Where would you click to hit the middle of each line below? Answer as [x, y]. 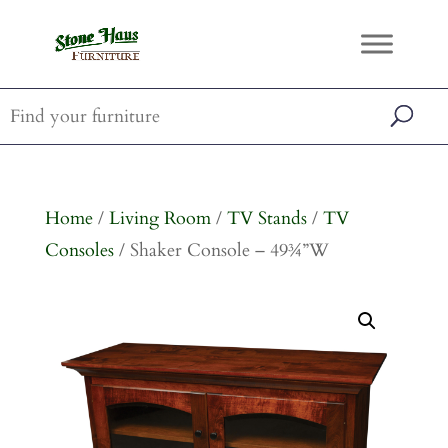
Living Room [159, 218]
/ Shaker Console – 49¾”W [221, 250]
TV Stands [266, 218]
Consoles [79, 250]
